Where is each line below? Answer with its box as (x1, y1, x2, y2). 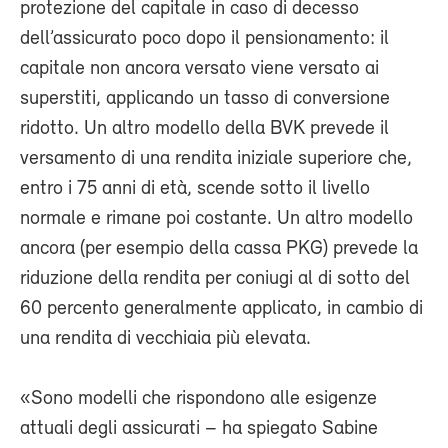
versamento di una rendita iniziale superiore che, (20, 149, 412, 170)
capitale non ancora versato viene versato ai (20, 59, 379, 80)
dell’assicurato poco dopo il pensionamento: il (20, 29, 389, 50)
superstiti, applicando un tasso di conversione (20, 89, 390, 110)
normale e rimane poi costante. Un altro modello (20, 209, 413, 230)
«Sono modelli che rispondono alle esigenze (20, 389, 377, 410)
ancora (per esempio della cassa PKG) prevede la (20, 239, 418, 260)
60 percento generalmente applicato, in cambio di (20, 299, 423, 320)
